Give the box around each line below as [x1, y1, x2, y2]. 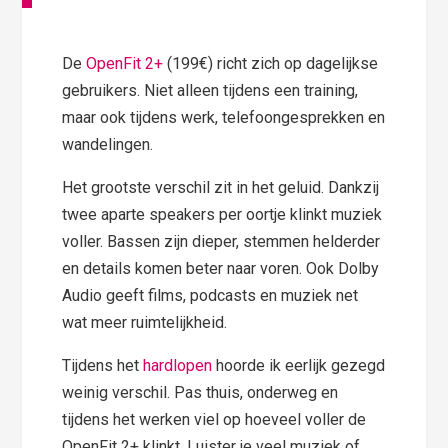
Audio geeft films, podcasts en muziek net [62, 285, 359, 305]
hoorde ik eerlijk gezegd [212, 355, 386, 375]
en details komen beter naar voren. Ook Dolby [62, 258, 380, 278]
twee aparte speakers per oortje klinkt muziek [62, 204, 383, 224]
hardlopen [143, 355, 213, 375]
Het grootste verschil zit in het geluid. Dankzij [62, 177, 380, 197]
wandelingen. [62, 134, 154, 154]
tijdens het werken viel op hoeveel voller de [62, 409, 367, 429]
